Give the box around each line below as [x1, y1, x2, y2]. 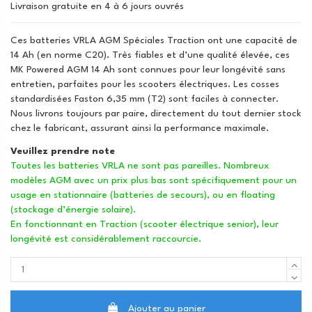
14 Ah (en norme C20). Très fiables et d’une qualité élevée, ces [10, 49, 290, 60]
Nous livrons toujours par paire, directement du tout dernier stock [10, 108, 302, 118]
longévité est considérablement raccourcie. [10, 233, 201, 244]
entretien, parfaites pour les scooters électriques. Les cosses [10, 79, 279, 89]
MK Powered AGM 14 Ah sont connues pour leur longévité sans [10, 64, 286, 75]
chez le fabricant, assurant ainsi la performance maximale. [10, 123, 269, 133]
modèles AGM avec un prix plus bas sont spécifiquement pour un [10, 175, 297, 185]
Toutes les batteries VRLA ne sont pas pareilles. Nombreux [10, 160, 270, 171]
